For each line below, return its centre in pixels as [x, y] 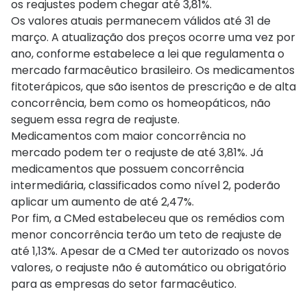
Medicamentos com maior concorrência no [128, 136]
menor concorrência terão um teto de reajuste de [146, 235]
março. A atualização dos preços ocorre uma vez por [153, 38]
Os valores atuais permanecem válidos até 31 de [141, 21]
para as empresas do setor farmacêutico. [124, 284]
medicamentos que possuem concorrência [127, 169]
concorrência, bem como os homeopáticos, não [141, 103]
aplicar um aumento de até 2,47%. [104, 202]
